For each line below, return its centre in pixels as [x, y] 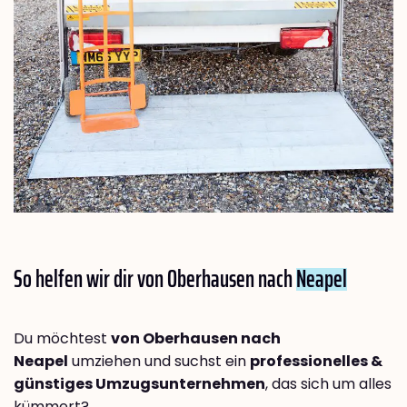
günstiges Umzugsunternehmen [139, 384]
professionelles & [316, 362]
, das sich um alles [328, 384]
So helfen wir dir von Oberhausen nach [155, 279]
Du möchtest [62, 339]
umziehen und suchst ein [159, 362]
